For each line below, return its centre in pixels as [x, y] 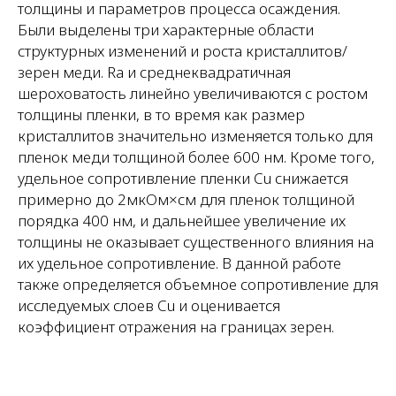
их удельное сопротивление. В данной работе [179, 263]
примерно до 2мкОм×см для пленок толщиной [186, 199]
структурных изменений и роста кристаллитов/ [183, 51]
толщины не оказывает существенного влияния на [196, 242]
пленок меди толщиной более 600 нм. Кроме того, [196, 157]
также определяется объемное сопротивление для [198, 284]
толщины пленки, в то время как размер [161, 114]
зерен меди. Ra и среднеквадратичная [154, 72]
